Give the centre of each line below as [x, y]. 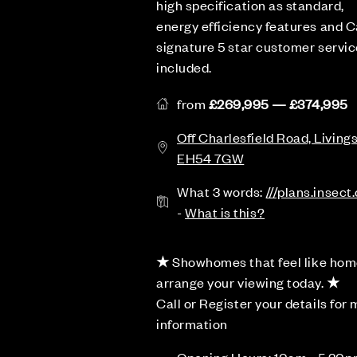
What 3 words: [222, 191]
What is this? [225, 212]
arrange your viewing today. [240, 282]
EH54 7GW [211, 158]
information [192, 324]
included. [184, 67]
